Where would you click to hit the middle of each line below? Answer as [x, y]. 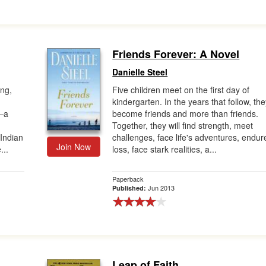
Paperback [128, 179]
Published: [130, 188]
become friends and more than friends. [186, 113]
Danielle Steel [140, 72]
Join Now [74, 147]
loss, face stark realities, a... [165, 149]
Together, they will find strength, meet [183, 125]
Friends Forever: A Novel [176, 54]
